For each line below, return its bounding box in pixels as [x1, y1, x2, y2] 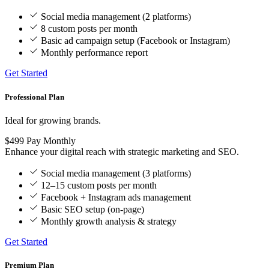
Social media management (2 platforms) [41, 11, 191, 22]
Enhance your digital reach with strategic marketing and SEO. [5, 146, 239, 157]
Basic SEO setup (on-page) [41, 204, 144, 214]
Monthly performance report [41, 47, 148, 58]
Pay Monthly [26, 135, 76, 146]
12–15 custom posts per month [41, 180, 157, 190]
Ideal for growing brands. [5, 115, 101, 125]
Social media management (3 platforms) [41, 168, 191, 178]
